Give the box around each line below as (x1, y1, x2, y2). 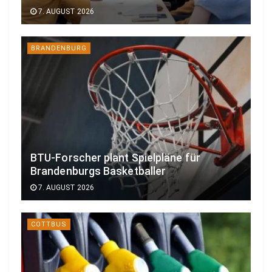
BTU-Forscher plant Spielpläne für (30, 152, 200, 165)
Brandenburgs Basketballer (30, 165, 166, 178)
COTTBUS (31, 220, 67, 229)
